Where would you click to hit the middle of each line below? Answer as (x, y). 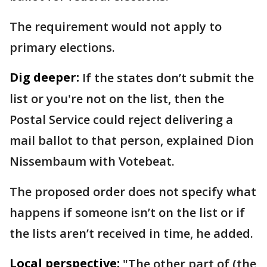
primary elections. (64, 47)
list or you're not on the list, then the (117, 98)
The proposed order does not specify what (133, 191)
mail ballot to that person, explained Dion (132, 140)
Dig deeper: (44, 77)
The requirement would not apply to (116, 26)
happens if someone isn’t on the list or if (127, 212)
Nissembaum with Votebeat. (92, 161)
